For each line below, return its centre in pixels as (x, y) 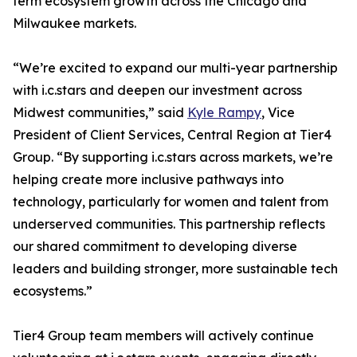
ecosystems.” (53, 291)
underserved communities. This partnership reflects (169, 224)
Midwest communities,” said (100, 113)
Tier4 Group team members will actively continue (163, 336)
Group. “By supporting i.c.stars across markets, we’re (173, 157)
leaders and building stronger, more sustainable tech (175, 269)
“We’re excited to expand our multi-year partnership (175, 68)
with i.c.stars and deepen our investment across (157, 90)
